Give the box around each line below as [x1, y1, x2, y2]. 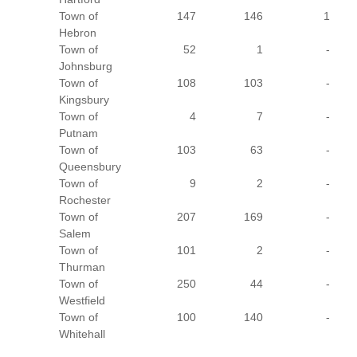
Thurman [59, 261, 106, 273]
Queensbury [59, 160, 122, 173]
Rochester [59, 194, 112, 206]
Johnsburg [59, 60, 113, 73]
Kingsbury [59, 93, 110, 106]
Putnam [59, 127, 99, 139]
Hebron [59, 26, 97, 39]
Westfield [59, 294, 106, 307]
